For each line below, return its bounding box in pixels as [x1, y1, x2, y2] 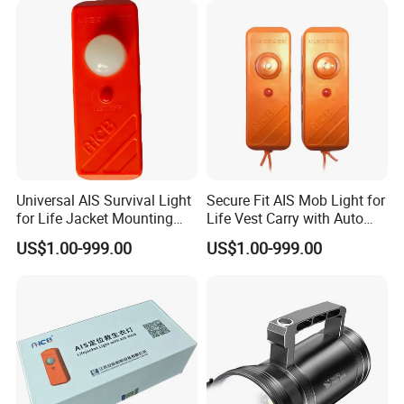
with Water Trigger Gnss [16, 225, 169, 246]
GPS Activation [206, 225, 302, 246]
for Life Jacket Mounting [16, 207, 174, 228]
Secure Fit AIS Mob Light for [206, 189, 385, 210]
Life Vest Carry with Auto [206, 207, 363, 228]
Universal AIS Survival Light [16, 189, 192, 210]
